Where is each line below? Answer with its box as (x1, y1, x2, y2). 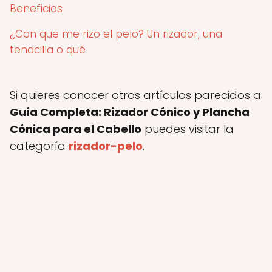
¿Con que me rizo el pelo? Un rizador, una (10, 27, 222, 41)
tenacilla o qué (10, 42, 86, 57)
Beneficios (10, 1, 63, 16)
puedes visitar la (141, 121, 234, 137)
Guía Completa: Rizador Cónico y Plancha (10, 104, 250, 120)
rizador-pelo (69, 138, 143, 154)
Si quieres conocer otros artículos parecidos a (10, 87, 261, 103)
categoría (10, 138, 69, 154)
